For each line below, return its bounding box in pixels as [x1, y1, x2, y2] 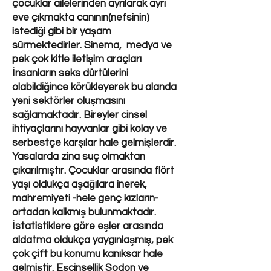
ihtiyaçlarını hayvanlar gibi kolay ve [12, 123, 167, 134]
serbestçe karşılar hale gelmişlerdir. [12, 137, 176, 148]
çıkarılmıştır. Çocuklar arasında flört [12, 165, 174, 176]
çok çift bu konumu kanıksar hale [12, 249, 163, 260]
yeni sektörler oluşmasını [12, 96, 125, 106]
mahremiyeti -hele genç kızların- [12, 193, 158, 204]
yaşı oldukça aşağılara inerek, [12, 179, 147, 190]
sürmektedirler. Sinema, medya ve [12, 40, 172, 51]
